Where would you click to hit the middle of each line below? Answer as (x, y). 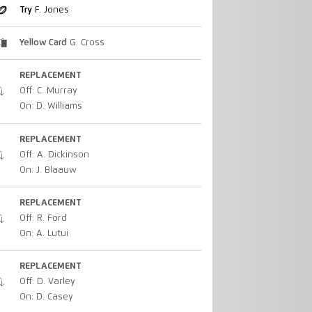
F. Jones (50, 10)
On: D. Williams (50, 107)
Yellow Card (43, 43)
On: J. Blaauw (48, 170)
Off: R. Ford (43, 219)
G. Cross (85, 43)
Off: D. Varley (47, 282)
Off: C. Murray (48, 91)
